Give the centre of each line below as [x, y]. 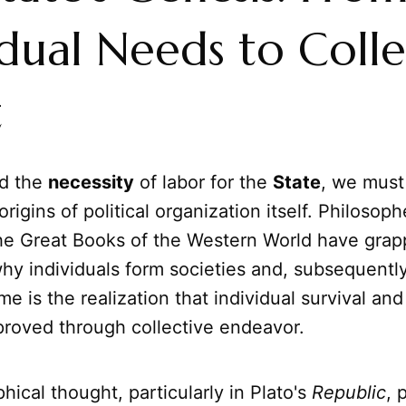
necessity [91, 183]
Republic [349, 393]
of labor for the [203, 183]
